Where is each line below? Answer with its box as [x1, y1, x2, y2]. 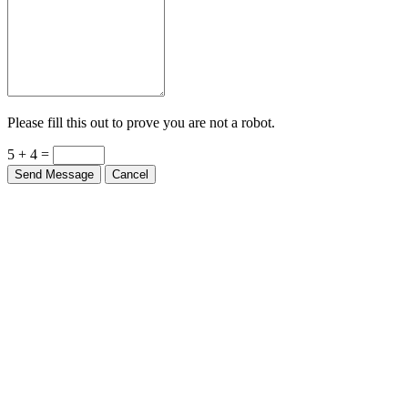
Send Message [15, 167, 94, 181]
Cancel [112, 167, 148, 181]
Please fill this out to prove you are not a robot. [7, 114, 275, 130]
